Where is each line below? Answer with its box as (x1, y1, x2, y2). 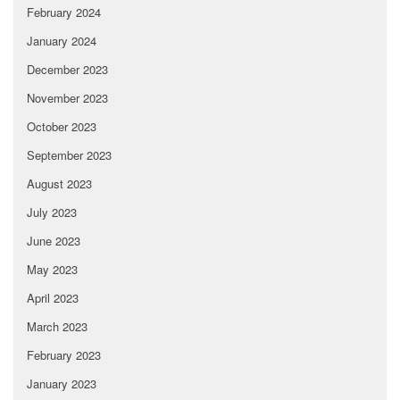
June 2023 (27, 232, 80, 250)
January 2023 (27, 375, 96, 393)
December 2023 (27, 61, 108, 79)
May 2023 (27, 261, 78, 279)
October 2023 (27, 118, 96, 136)
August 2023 (27, 175, 92, 193)
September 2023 (27, 146, 112, 164)
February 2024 (27, 4, 101, 21)
